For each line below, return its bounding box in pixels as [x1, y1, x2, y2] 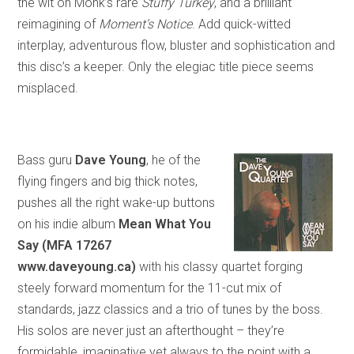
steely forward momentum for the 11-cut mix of [17, 280, 282, 296]
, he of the [146, 152, 201, 168]
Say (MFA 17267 [17, 237, 112, 253]
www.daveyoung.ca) [17, 258, 137, 274]
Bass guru [17, 152, 76, 168]
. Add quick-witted [192, 16, 292, 32]
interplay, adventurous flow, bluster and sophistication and [17, 37, 336, 53]
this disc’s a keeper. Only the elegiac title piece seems [17, 58, 314, 74]
